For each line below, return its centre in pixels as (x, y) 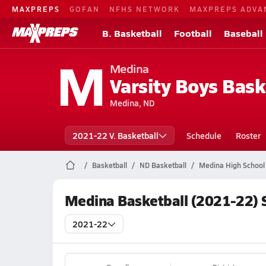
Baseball (243, 33)
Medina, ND (132, 103)
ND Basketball (163, 165)
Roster (248, 135)
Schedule (204, 135)
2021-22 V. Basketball (115, 135)
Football (193, 33)
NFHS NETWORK (145, 9)
